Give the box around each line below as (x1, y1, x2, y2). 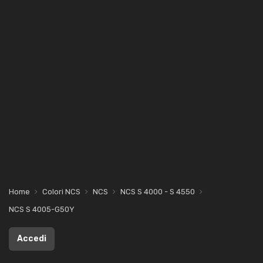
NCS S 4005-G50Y (9, 205, 75, 214)
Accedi (17, 234, 46, 244)
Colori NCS (42, 187, 80, 196)
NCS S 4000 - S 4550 (120, 187, 195, 196)
